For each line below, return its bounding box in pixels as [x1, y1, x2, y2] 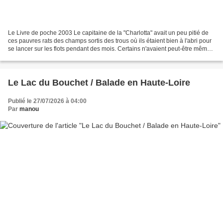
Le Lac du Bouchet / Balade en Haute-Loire [8, 78, 190, 88]
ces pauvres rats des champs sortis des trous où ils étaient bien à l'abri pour [8, 37, 212, 45]
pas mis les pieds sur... [8, 53, 69, 61]
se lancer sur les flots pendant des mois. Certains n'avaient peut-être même [8, 45, 211, 53]
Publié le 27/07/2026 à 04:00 [8, 98, 87, 105]
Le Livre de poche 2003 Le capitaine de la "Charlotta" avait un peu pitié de [8, 29, 209, 37]
